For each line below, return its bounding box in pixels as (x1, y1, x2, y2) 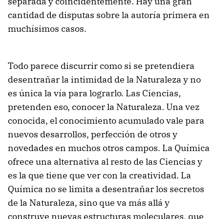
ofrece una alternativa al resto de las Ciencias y (8, 156, 202, 168)
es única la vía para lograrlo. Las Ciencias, (8, 88, 181, 99)
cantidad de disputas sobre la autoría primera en (8, 9, 210, 21)
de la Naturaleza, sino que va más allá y (8, 197, 170, 209)
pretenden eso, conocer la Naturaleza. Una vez (8, 101, 199, 113)
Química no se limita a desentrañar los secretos (8, 183, 204, 195)
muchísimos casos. (8, 23, 87, 35)
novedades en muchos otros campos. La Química (8, 142, 210, 154)
